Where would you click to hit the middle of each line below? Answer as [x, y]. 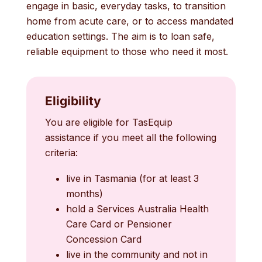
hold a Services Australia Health [137, 209]
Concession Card [104, 239]
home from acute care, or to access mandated [130, 21]
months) [84, 194]
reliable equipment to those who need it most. [127, 51]
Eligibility [73, 101]
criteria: [61, 153]
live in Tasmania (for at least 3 [132, 178]
